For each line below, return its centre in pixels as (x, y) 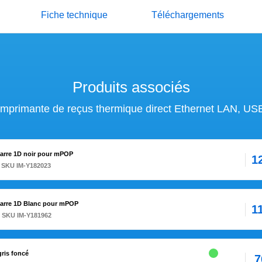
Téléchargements (187, 15)
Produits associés (131, 87)
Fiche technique (75, 15)
